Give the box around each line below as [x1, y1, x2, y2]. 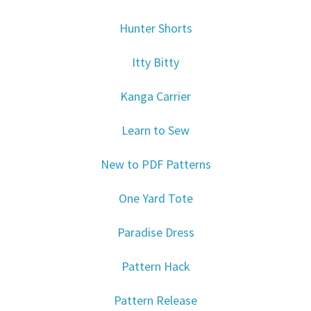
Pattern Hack [121, 258, 190, 275]
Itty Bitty [132, 54, 179, 71]
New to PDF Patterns [100, 156, 211, 173]
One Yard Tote [118, 190, 193, 207]
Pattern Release [114, 292, 197, 309]
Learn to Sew [121, 122, 190, 139]
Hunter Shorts [119, 20, 192, 37]
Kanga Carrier [120, 88, 191, 105]
